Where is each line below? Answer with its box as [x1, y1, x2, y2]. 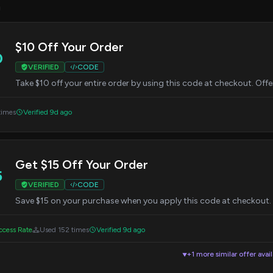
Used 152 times [40, 225, 89, 234]
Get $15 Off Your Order [15, 157, 148, 172]
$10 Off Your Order [15, 40, 124, 54]
